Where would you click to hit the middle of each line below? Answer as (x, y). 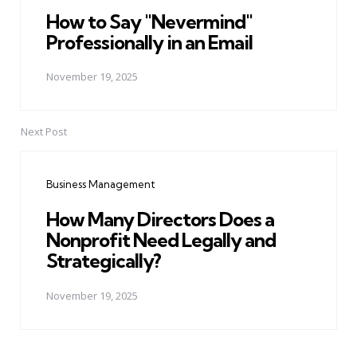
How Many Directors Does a (160, 220)
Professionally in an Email (149, 42)
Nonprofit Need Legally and (161, 240)
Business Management (101, 184)
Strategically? (104, 261)
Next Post (44, 132)
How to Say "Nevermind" (149, 21)
